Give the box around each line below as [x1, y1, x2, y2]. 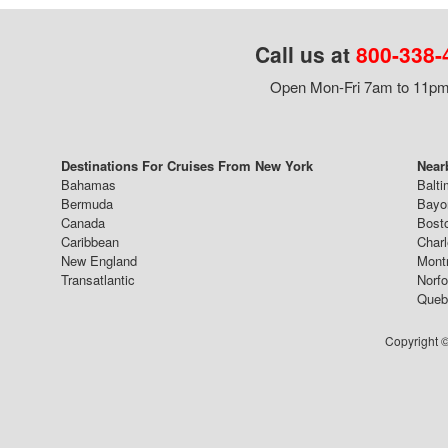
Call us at [254, 39, 356, 70]
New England [61, 251, 137, 271]
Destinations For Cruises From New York [61, 156, 313, 176]
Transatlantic [61, 270, 135, 290]
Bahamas [61, 175, 116, 195]
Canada [61, 213, 105, 233]
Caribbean [61, 232, 119, 252]
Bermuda [61, 194, 113, 214]
